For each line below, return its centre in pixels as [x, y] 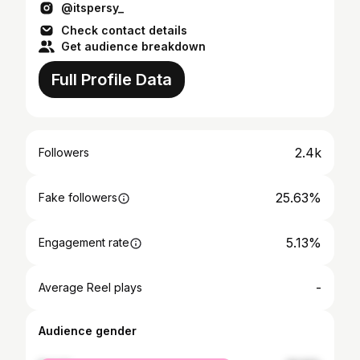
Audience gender [88, 331]
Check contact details [124, 30]
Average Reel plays [90, 287]
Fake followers [78, 197]
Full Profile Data [112, 80]
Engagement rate [84, 242]
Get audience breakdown [133, 46]
